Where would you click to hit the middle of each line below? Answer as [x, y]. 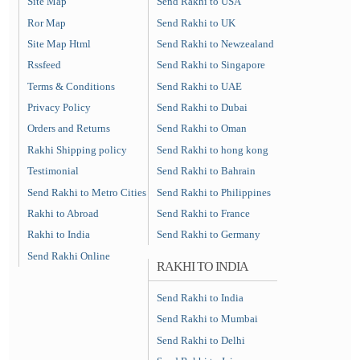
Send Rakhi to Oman [202, 129]
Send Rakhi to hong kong [213, 149]
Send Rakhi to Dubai [202, 107]
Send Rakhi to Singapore [211, 65]
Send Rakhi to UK [196, 22]
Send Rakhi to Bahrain [207, 171]
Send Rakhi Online [68, 256]
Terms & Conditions [71, 86]
